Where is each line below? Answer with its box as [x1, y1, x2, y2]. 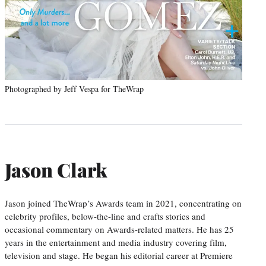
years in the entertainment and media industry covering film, [5, 236, 227, 248]
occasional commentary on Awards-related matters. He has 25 [5, 223, 234, 235]
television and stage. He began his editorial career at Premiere [5, 249, 233, 261]
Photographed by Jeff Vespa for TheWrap [5, 83, 144, 94]
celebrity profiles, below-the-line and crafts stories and [5, 210, 205, 222]
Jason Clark [5, 157, 107, 183]
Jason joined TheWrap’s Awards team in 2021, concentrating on [5, 197, 242, 209]
